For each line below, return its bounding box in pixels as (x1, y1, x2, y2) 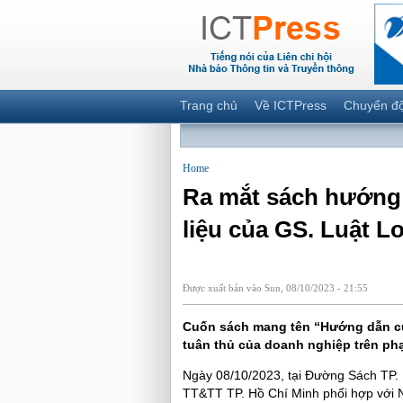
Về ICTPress (254, 98, 327, 112)
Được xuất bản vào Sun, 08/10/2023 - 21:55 (183, 282, 368, 293)
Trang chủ (179, 98, 237, 112)
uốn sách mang (192, 319, 287, 334)
